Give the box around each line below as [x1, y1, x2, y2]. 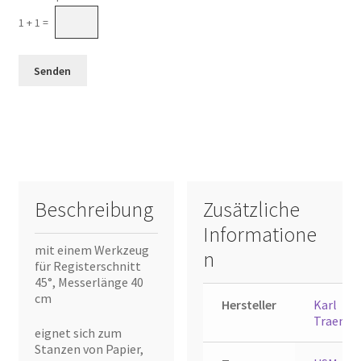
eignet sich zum [34, 324, 122, 341]
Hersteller [221, 297, 276, 313]
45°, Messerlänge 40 [34, 274, 143, 291]
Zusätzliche [203, 197, 301, 223]
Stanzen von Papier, [34, 340, 143, 357]
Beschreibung [34, 197, 154, 223]
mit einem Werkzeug [34, 242, 149, 259]
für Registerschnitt [34, 258, 141, 275]
